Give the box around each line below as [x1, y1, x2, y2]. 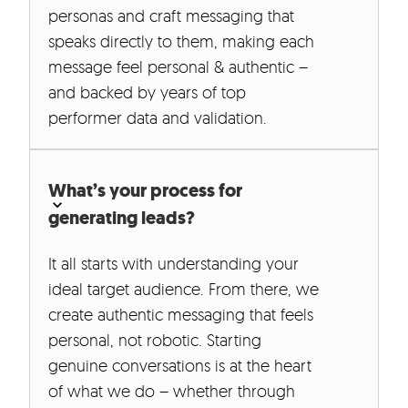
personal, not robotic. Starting [48, 330, 261, 351]
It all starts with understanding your [48, 253, 299, 274]
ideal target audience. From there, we [48, 279, 319, 300]
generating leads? [48, 206, 195, 231]
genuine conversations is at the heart [48, 355, 311, 376]
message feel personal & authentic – [48, 56, 308, 77]
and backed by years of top [48, 82, 246, 103]
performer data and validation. [48, 107, 267, 128]
